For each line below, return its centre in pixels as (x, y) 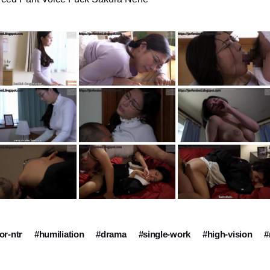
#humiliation (59, 234)
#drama (111, 234)
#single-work (164, 234)
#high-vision (227, 234)
